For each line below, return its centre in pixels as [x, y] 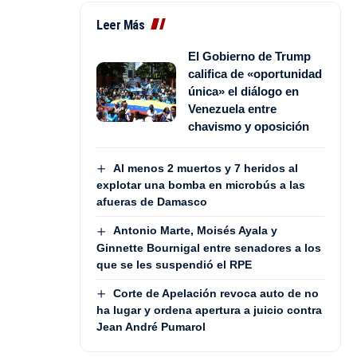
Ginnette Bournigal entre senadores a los [209, 247]
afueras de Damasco [152, 202]
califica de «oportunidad [255, 74]
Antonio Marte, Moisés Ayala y [195, 231]
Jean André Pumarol [151, 327]
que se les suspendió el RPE [174, 264]
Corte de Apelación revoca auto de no [216, 293]
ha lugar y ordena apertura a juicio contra [209, 310]
